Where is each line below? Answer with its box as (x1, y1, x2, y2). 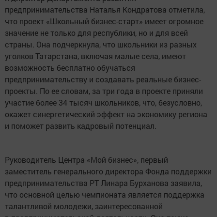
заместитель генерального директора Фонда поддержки (5, 166, 212, 176)
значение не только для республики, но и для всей (5, 27, 188, 38)
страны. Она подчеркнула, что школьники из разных (5, 39, 197, 49)
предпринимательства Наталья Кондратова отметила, (5, 4, 205, 15)
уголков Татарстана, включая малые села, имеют (5, 50, 186, 61)
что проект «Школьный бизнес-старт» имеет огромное (5, 15, 203, 26)
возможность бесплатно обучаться (5, 62, 135, 73)
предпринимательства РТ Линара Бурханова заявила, (5, 177, 202, 188)
